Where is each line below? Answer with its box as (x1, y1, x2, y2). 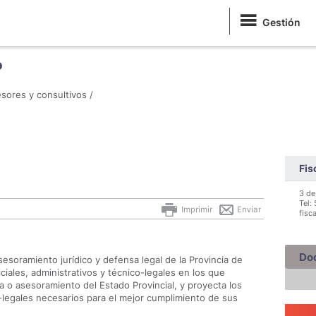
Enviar (235, 204, 261, 214)
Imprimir (179, 204, 212, 214)
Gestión (262, 16, 300, 28)
